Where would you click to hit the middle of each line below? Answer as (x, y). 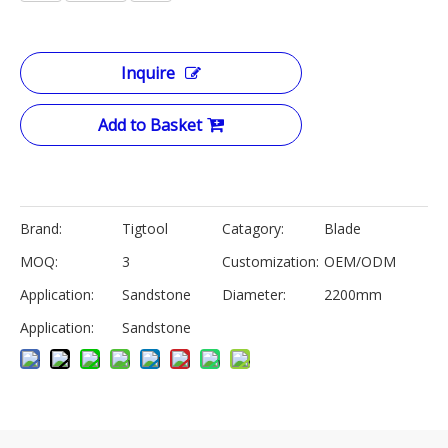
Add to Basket (150, 125)
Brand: (41, 228)
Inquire (148, 73)
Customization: (270, 261)
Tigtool (145, 228)
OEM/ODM (359, 261)
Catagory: (252, 228)
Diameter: (253, 294)
